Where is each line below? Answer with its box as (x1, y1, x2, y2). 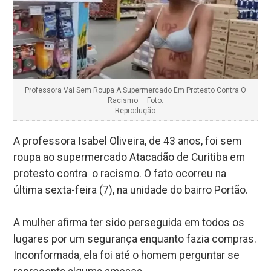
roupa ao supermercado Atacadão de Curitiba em (13, 151, 246, 164)
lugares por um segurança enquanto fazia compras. (13, 233, 257, 246)
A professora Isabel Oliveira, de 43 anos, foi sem (13, 135, 242, 148)
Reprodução (115, 106, 156, 116)
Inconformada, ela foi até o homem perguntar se (13, 249, 240, 262)
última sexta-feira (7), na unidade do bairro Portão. (13, 184, 249, 197)
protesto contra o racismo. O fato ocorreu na (13, 168, 227, 180)
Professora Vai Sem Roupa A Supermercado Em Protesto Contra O (24, 86, 246, 95)
